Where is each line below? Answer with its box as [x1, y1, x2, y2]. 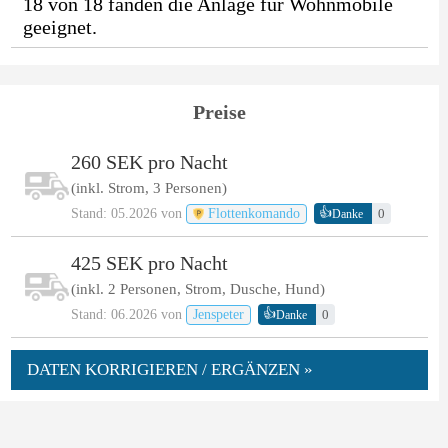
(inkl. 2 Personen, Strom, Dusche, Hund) [70, 281, 325, 298]
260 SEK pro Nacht [70, 151, 228, 174]
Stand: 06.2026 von [70, 307, 186, 323]
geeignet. [22, 15, 97, 38]
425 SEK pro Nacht [70, 252, 228, 275]
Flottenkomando [203, 206, 300, 222]
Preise [193, 101, 247, 124]
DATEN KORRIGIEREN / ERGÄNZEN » [26, 360, 313, 380]
